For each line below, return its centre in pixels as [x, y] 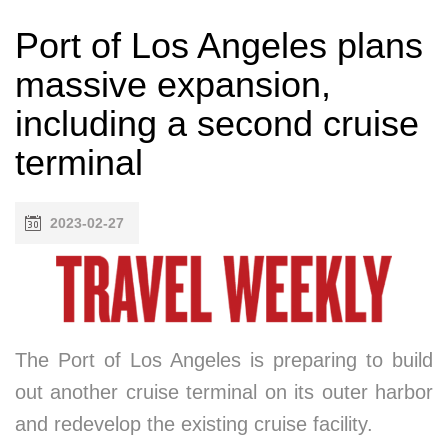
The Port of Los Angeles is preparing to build [224, 359]
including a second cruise [217, 123]
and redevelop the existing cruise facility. [194, 423]
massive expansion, [173, 84]
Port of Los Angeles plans [219, 45]
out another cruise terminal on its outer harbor [224, 391]
